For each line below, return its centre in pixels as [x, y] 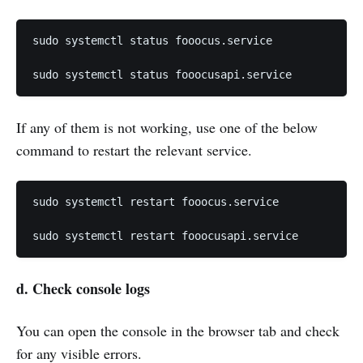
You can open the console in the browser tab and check [178, 331]
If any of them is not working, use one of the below [167, 128]
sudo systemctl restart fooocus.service [156, 202]
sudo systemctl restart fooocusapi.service [165, 236]
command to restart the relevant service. [134, 150]
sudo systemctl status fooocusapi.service [162, 75]
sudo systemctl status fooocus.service [152, 41]
